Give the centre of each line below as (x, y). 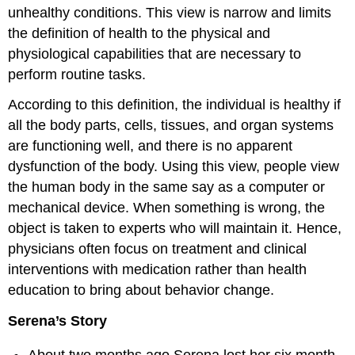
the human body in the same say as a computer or (167, 187)
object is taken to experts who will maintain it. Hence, (175, 229)
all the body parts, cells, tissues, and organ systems (171, 126)
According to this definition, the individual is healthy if (175, 105)
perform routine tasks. (77, 74)
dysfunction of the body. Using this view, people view (174, 167)
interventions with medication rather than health (158, 270)
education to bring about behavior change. (141, 290)
